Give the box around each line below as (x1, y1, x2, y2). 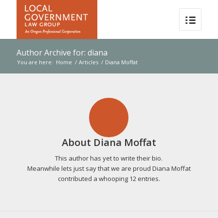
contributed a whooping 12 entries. (57, 174, 160, 183)
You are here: (17, 58, 53, 66)
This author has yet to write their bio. (55, 154, 163, 163)
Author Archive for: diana (16, 47, 108, 58)
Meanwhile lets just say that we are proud (27, 164, 152, 173)
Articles (78, 58, 98, 66)
